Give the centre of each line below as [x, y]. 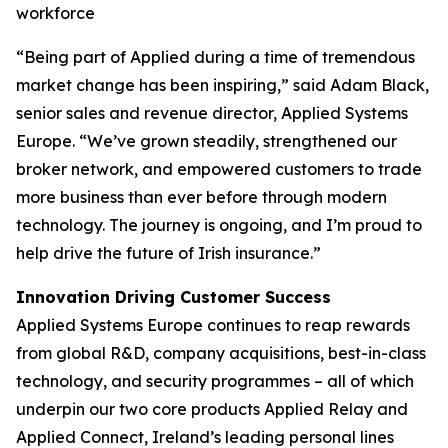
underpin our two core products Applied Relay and [212, 409]
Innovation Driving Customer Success [173, 297]
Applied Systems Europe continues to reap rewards [213, 325]
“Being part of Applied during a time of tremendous [215, 57]
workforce [55, 13]
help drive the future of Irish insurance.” [170, 253]
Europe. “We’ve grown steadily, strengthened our [206, 141]
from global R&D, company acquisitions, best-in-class [221, 353]
